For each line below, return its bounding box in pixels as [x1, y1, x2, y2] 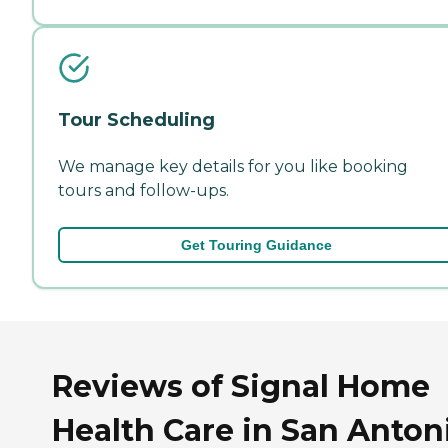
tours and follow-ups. [58, 180, 229, 200]
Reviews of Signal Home [52, 368, 430, 406]
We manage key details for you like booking [58, 156, 408, 176]
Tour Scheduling [58, 108, 215, 131]
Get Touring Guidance [180, 236, 332, 253]
